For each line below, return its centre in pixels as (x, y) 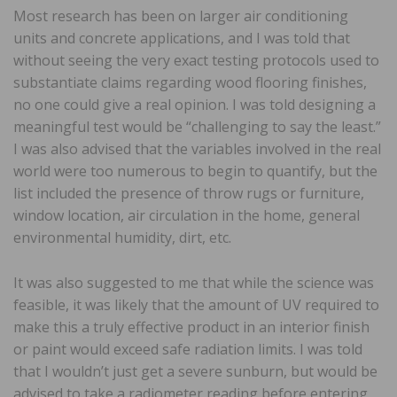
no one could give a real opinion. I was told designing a (195, 104)
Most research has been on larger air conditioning (181, 16)
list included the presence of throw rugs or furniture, (189, 193)
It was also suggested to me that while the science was (194, 282)
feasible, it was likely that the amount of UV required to (196, 304)
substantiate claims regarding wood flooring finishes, (190, 82)
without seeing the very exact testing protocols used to (196, 60)
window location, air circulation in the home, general (187, 215)
